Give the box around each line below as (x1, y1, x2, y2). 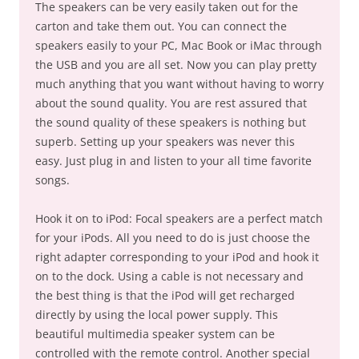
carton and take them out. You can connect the (35, 18, 287, 34)
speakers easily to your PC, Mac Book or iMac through (35, 38, 322, 53)
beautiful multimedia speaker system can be (35, 326, 275, 341)
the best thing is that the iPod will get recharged (35, 288, 295, 303)
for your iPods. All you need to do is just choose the (35, 230, 310, 245)
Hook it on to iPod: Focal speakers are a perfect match (35, 211, 323, 226)
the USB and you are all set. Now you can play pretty (35, 57, 317, 72)
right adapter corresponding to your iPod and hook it (35, 249, 319, 264)
